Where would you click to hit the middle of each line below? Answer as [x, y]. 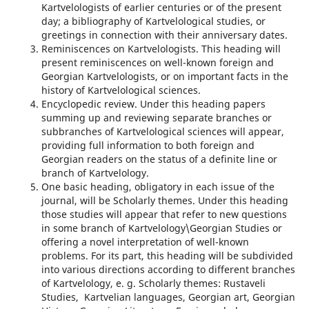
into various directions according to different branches [168, 270]
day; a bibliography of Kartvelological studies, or [153, 21]
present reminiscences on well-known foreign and [157, 63]
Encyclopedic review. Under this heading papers [153, 104]
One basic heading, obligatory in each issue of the [158, 187]
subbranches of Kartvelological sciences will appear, [162, 132]
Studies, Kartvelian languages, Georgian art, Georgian [168, 297]
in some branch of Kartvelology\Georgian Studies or [161, 228]
